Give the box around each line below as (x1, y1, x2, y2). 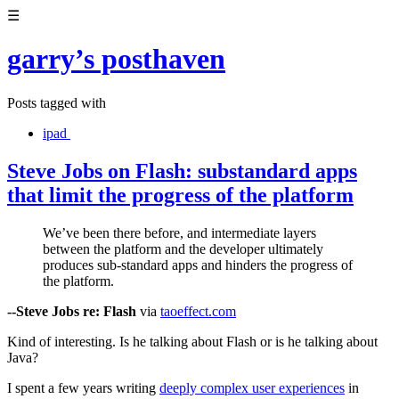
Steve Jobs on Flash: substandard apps (7, 159, 357, 183)
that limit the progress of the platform (7, 183, 354, 207)
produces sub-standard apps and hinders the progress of (43, 256, 353, 273)
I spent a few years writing (7, 379, 159, 395)
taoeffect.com (160, 303, 236, 319)
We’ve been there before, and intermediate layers (43, 224, 316, 240)
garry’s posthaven (7, 43, 225, 76)
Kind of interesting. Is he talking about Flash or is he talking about (7, 333, 378, 349)
